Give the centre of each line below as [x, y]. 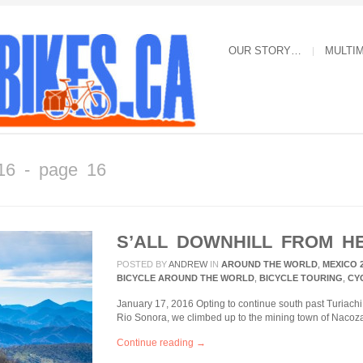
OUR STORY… [265, 51]
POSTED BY [142, 264]
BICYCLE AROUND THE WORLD [186, 278]
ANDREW [187, 264]
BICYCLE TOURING [301, 278]
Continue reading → [161, 343]
